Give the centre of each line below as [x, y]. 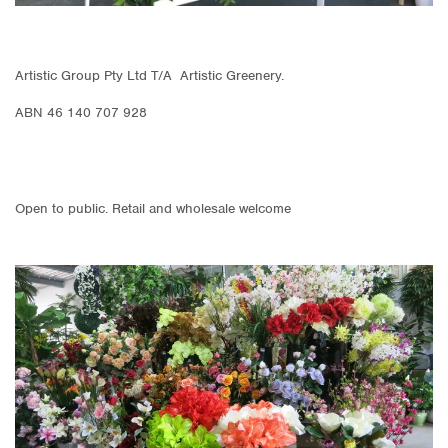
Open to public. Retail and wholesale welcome [155, 209]
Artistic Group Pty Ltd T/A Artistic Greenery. [149, 76]
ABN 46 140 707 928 [81, 113]
